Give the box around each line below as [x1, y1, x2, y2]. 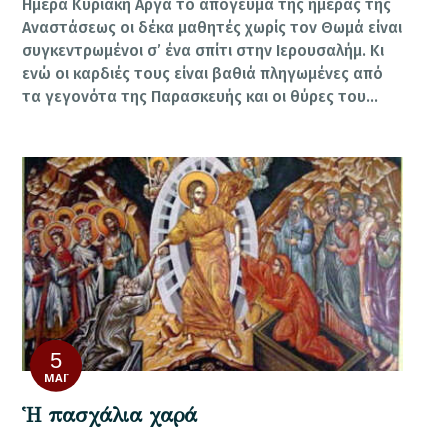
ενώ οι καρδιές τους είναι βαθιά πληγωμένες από [22, 63, 384, 83]
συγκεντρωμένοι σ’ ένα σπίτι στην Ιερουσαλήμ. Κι [22, 40, 385, 60]
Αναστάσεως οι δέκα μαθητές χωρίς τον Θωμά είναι [22, 17, 403, 37]
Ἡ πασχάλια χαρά [22, 402, 198, 429]
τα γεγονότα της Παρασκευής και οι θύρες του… [22, 86, 379, 106]
